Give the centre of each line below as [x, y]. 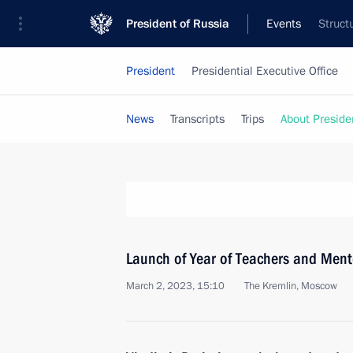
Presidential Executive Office [265, 71]
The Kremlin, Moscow [291, 286]
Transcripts [197, 119]
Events [284, 24]
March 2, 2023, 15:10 [175, 286]
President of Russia [178, 24]
